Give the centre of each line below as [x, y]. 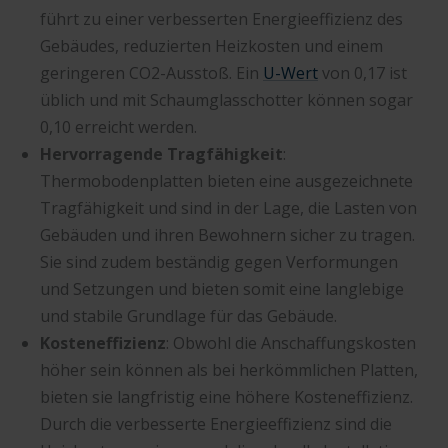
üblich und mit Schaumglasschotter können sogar [226, 99]
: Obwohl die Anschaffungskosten [291, 342]
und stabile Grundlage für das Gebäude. [188, 315]
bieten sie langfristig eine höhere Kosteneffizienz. [226, 396]
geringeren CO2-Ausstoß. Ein [151, 72]
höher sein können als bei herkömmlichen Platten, [229, 369]
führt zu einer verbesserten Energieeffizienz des [221, 18]
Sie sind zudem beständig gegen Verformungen [219, 261]
